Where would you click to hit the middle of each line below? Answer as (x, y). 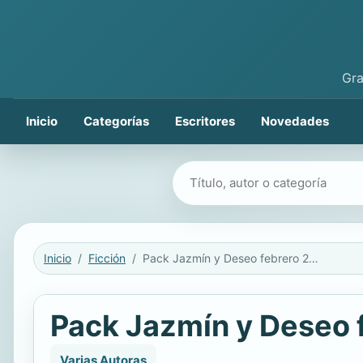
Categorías (116, 121)
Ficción (107, 258)
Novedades (295, 121)
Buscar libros (213, 173)
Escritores (205, 121)
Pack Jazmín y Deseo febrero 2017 (314, 258)
